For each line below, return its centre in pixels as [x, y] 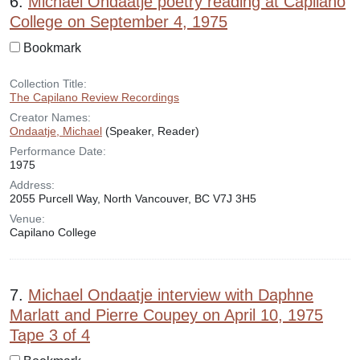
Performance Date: [58, 151]
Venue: [27, 219]
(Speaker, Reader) [151, 131]
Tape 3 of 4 [50, 335]
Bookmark [52, 48]
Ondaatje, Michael [56, 131]
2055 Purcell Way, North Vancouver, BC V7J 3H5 [133, 198]
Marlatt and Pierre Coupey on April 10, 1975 [166, 315]
